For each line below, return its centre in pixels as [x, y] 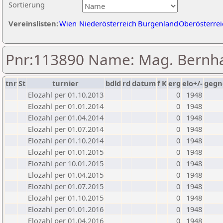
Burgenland [158, 23]
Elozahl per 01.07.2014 [66, 129]
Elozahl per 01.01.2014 [66, 106]
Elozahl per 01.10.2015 [66, 198]
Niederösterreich [108, 23]
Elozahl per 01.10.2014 [66, 140]
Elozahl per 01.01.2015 [66, 152]
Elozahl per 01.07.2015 [66, 186]
